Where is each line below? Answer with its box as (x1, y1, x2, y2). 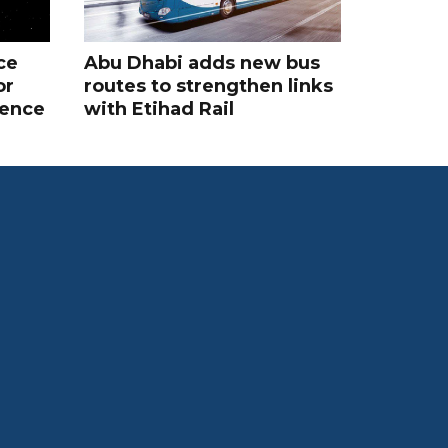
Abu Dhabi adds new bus (83, 51, 320, 74)
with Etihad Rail (83, 97, 234, 120)
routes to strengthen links (83, 74, 333, 97)
